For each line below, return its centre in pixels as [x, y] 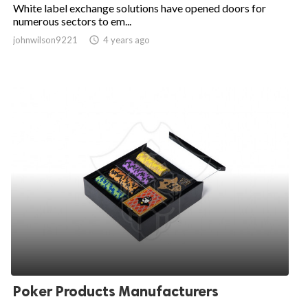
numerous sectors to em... [72, 21]
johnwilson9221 [45, 40]
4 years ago [126, 40]
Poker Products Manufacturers [116, 291]
